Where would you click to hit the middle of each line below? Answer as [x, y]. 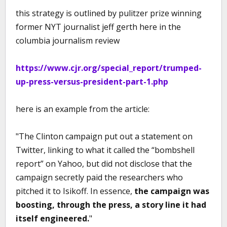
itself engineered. [52, 218]
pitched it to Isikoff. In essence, [74, 191]
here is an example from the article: [83, 109]
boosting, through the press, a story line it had [111, 205]
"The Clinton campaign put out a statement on [104, 136]
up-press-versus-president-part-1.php [92, 82]
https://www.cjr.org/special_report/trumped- [109, 68]
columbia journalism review [68, 41]
